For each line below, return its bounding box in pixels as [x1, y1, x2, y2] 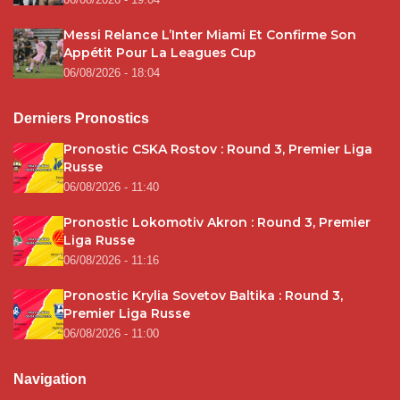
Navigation [13, 371, 87, 387]
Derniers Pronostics [13, 111, 149, 127]
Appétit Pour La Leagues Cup [63, 45, 256, 62]
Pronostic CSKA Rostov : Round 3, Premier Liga [63, 141, 372, 158]
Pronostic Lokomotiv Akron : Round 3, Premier [63, 214, 371, 231]
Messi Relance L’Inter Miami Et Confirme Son [63, 27, 356, 44]
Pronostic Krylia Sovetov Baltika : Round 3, [63, 287, 343, 304]
